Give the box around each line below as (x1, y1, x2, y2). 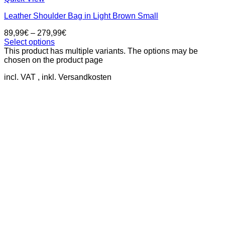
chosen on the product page (4, 55, 103, 64)
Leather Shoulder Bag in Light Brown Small (4, 11, 158, 20)
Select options (4, 37, 55, 46)
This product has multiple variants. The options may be (4, 46, 198, 55)
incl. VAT (4, 72, 36, 81)
